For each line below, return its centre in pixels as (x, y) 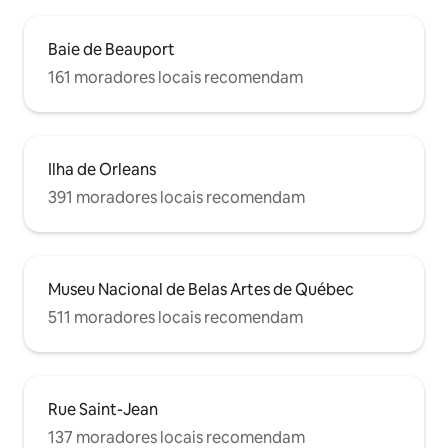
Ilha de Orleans (102, 170)
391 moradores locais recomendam (176, 198)
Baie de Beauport (111, 50)
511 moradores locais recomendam (175, 318)
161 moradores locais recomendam (175, 78)
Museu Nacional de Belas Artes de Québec (201, 290)
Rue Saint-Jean (103, 410)
